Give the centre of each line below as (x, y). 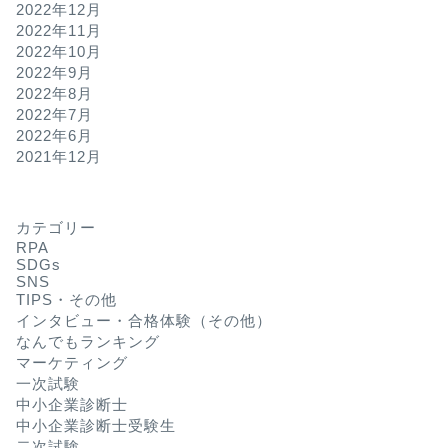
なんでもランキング (87, 341)
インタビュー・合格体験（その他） (143, 320)
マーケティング (71, 362)
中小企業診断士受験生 (95, 425)
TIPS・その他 (66, 299)
